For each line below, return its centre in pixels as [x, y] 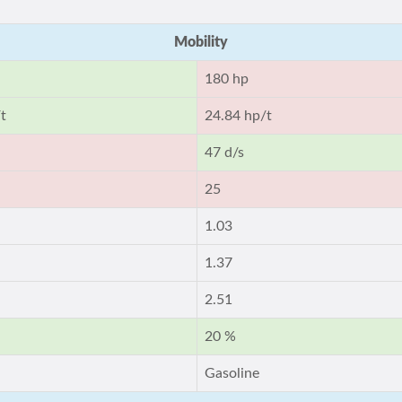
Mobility [201, 42]
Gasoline [232, 373]
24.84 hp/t [239, 116]
